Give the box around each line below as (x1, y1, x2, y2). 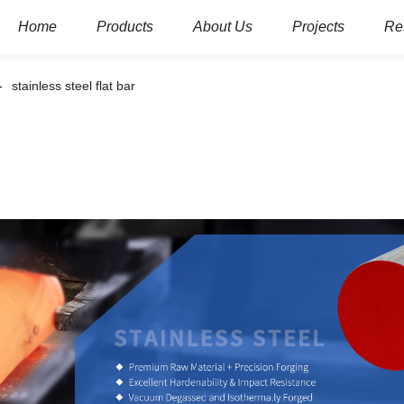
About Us (193, 19, 252, 34)
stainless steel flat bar (12, 78, 135, 93)
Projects (292, 19, 344, 34)
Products (96, 19, 153, 34)
